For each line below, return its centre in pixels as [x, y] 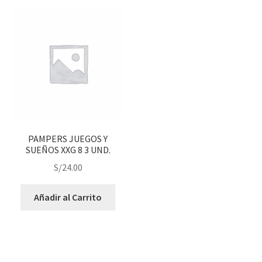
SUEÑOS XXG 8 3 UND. [68, 149]
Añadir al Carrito [68, 197]
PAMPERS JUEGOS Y [68, 138]
